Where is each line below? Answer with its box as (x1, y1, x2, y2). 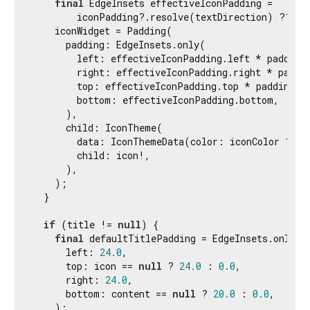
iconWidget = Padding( (33, 24, 172, 37)
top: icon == (33, 259, 138, 273)
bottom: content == (33, 286, 172, 300)
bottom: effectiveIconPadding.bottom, (33, 93, 279, 107)
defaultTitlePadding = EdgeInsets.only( (84, 231, 302, 245)
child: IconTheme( (33, 120, 163, 134)
